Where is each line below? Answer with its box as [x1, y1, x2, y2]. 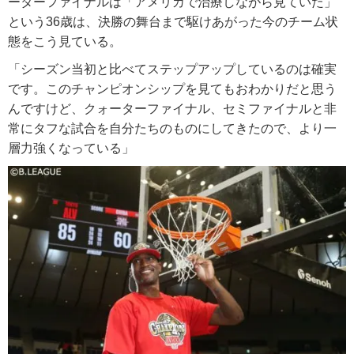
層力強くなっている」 [8, 141, 134, 156]
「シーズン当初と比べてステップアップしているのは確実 [8, 62, 337, 77]
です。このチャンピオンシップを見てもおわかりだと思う [8, 82, 337, 96]
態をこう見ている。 [8, 35, 122, 49]
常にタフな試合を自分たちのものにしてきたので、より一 [8, 122, 337, 136]
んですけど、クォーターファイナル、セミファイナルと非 [8, 102, 337, 116]
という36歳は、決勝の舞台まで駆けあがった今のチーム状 [8, 15, 338, 29]
